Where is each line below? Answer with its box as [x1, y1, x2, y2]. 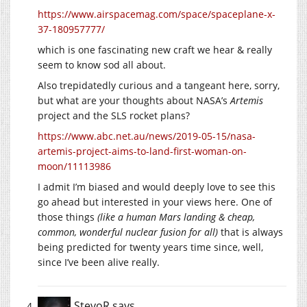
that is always [218, 225, 283, 239]
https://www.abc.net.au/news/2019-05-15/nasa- [38, 130, 256, 143]
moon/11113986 [38, 160, 111, 173]
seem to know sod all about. [38, 58, 166, 72]
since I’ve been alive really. [38, 256, 160, 269]
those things [38, 210, 97, 224]
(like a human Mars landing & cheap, [97, 210, 255, 224]
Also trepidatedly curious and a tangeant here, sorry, [38, 79, 280, 93]
